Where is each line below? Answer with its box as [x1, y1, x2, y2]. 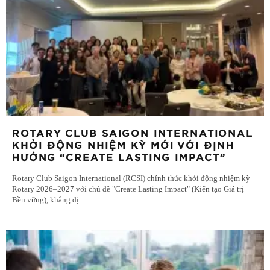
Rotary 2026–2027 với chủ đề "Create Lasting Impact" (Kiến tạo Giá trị [12, 185, 244, 194]
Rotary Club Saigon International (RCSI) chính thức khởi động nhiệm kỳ [12, 174, 250, 183]
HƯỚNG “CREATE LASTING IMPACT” [12, 153, 226, 163]
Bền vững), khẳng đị [12, 196, 79, 205]
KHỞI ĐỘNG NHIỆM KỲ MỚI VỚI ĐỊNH [12, 141, 234, 151]
